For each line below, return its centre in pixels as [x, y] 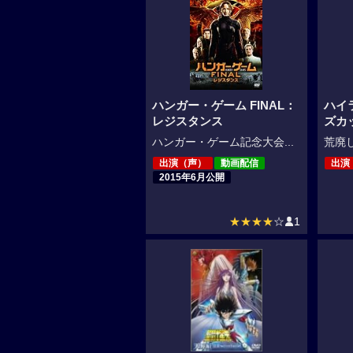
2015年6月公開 [191, 178]
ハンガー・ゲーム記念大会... [223, 143]
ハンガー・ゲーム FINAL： [224, 106]
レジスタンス [187, 122]
